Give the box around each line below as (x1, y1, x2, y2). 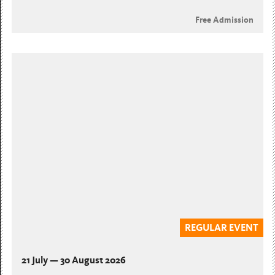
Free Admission (195, 14, 254, 25)
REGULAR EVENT (184, 222, 258, 233)
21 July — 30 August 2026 (21, 254, 126, 266)
